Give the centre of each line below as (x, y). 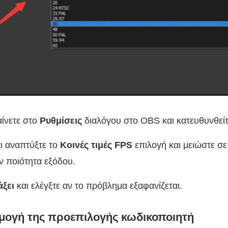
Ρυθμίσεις (61, 121)
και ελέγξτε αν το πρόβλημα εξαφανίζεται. (98, 186)
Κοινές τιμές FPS (96, 145)
